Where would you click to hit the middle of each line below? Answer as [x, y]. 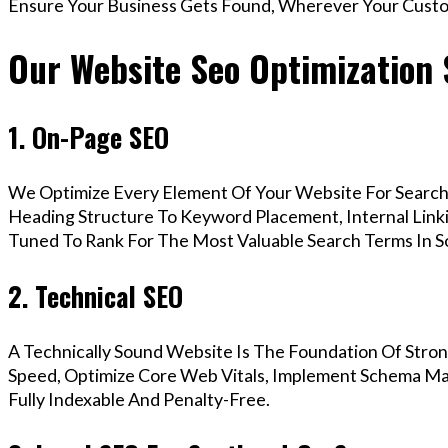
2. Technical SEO [95, 295]
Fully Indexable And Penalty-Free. [139, 399]
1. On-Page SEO [88, 136]
